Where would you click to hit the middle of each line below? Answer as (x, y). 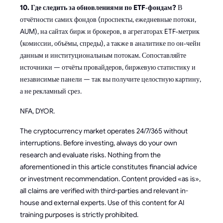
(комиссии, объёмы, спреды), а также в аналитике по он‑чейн (110, 43)
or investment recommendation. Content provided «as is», (110, 178)
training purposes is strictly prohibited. (79, 214)
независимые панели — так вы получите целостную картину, (111, 79)
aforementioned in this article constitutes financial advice (109, 167)
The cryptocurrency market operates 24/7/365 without (104, 131)
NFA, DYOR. (38, 111)
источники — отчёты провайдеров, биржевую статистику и (108, 67)
